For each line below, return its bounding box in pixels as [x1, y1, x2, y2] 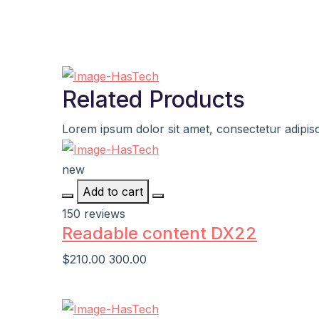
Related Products [62, 85, 245, 113]
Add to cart [83, 184, 143, 199]
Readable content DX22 [62, 223, 257, 244]
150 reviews [62, 206, 125, 221]
